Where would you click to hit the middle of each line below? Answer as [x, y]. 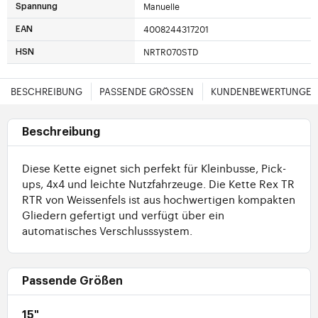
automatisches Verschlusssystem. [107, 231]
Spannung [37, 7]
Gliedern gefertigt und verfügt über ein [123, 215]
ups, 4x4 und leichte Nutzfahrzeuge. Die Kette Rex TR [158, 184]
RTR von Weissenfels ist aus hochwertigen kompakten [159, 199]
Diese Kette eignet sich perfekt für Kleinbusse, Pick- [154, 168]
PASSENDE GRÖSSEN [143, 92]
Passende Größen [72, 281]
